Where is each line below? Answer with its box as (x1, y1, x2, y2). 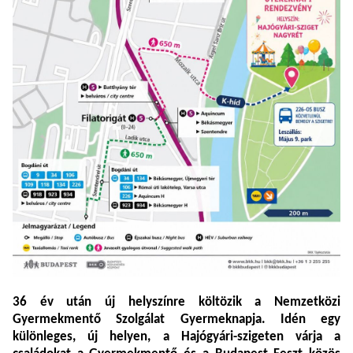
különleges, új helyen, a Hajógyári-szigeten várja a (13, 330, 340, 344)
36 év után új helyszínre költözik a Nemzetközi (13, 295, 340, 310)
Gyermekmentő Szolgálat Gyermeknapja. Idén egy (13, 313, 340, 327)
